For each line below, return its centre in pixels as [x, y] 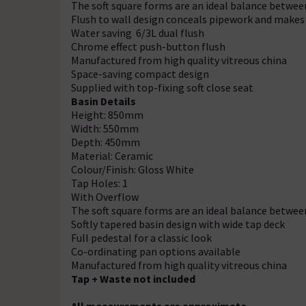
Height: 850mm [107, 115]
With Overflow [105, 197]
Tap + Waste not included [133, 279]
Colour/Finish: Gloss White [133, 169]
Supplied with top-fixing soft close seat [162, 87]
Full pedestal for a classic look [141, 238]
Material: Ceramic [112, 156]
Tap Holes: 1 [99, 183]
